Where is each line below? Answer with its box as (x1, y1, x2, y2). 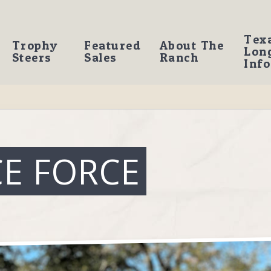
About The (159, 38, 224, 53)
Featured (84, 38, 142, 53)
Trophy (11, 38, 58, 53)
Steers (11, 50, 52, 65)
